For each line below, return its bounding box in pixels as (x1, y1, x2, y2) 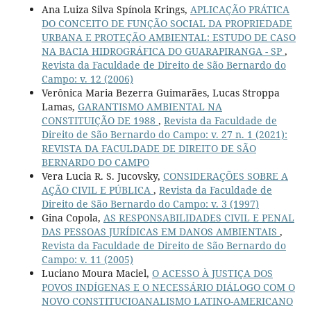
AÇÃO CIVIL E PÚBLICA (41, 183, 153, 196)
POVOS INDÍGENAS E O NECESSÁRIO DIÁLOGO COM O (41, 280, 295, 294)
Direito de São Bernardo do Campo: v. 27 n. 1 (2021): (41, 127, 287, 141)
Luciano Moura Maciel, (41, 266, 152, 280)
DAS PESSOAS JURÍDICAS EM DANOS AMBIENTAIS (41, 224, 280, 238)
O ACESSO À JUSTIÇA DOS (151, 266, 273, 280)
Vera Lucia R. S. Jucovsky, (41, 169, 163, 183)
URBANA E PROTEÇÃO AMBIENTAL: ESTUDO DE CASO (41, 30, 296, 44)
